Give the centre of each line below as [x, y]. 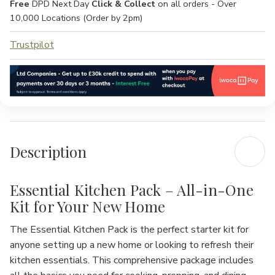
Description [48, 151]
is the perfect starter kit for [188, 230]
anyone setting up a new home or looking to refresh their [132, 245]
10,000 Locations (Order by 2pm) [76, 18]
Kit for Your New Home [88, 207]
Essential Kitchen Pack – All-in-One [132, 190]
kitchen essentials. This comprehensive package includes [132, 261]
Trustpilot [32, 45]
